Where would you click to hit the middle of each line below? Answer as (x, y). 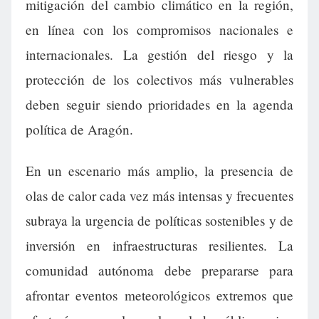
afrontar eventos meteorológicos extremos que (159, 295)
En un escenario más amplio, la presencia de (159, 170)
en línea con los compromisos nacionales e (159, 30)
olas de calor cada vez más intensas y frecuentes (159, 195)
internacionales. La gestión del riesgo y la (159, 55)
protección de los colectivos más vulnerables (159, 80)
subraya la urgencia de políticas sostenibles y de (159, 220)
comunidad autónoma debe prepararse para (159, 270)
